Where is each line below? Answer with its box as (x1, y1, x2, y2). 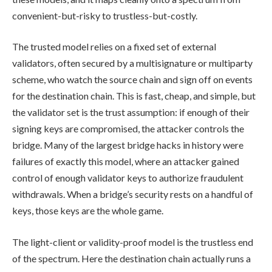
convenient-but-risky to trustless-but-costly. (12, 9, 197, 21)
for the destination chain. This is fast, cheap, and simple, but (12, 90, 256, 102)
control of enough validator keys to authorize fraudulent (12, 172, 243, 184)
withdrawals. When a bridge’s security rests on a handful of (12, 188, 253, 200)
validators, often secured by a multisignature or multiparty (12, 57, 253, 69)
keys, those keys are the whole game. (12, 205, 163, 217)
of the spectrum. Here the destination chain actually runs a (12, 253, 251, 265)
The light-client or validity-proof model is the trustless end (12, 236, 253, 248)
